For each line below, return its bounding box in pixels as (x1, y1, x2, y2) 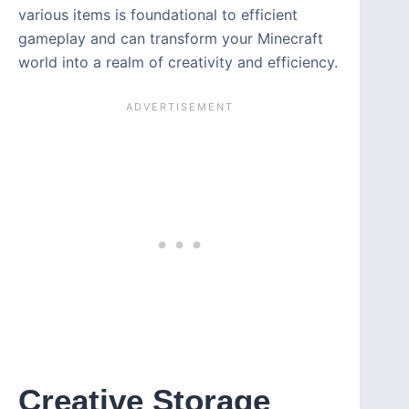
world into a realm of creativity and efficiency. (18, 53, 338, 72)
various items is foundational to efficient (18, 5, 298, 25)
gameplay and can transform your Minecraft (18, 29, 323, 48)
